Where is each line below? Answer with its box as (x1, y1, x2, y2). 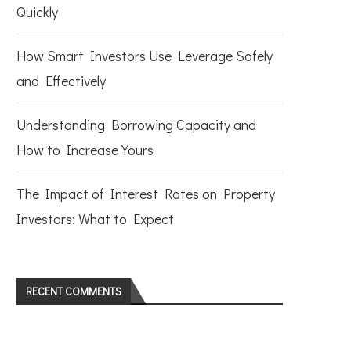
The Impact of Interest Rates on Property (16, 184, 275, 203)
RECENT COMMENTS (26, 284, 121, 299)
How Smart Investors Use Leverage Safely (16, 46, 273, 65)
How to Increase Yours (16, 140, 154, 159)
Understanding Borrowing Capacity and (16, 115, 256, 134)
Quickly (16, 2, 58, 21)
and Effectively (16, 71, 106, 90)
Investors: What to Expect (16, 209, 174, 228)
